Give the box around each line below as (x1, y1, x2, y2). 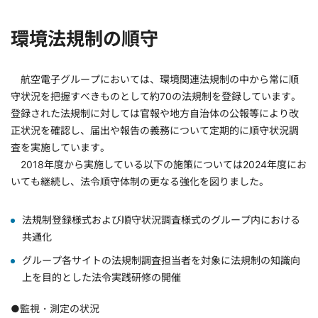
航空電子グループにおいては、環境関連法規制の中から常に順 (11, 73, 299, 86)
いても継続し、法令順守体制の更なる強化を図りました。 (11, 175, 269, 188)
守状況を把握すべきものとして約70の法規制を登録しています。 (11, 90, 301, 103)
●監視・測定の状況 (11, 302, 99, 315)
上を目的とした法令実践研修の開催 (22, 271, 181, 284)
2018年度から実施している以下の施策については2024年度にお (11, 158, 307, 171)
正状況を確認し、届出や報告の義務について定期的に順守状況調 (11, 124, 299, 137)
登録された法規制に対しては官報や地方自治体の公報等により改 (11, 107, 299, 120)
